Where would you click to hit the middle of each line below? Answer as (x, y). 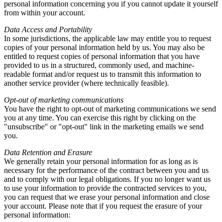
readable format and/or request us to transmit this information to (103, 74)
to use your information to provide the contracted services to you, (105, 188)
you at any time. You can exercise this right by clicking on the (100, 118)
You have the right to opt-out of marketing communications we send (110, 109)
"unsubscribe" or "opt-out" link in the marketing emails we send (104, 127)
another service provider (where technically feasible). (86, 83)
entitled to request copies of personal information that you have (102, 56)
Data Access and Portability (48, 30)
